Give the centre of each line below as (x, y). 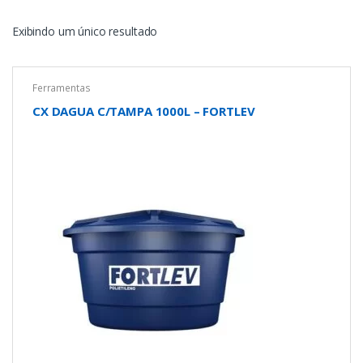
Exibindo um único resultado (85, 32)
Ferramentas (61, 88)
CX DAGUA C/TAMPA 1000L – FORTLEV (143, 111)
